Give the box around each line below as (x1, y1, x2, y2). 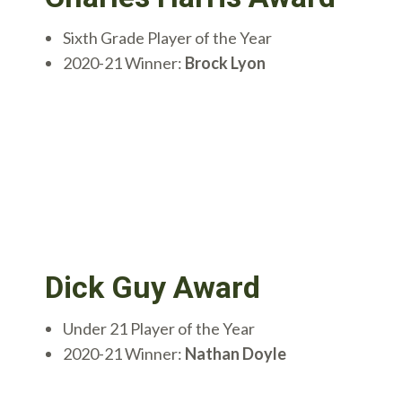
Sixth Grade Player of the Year (63, 28, 272, 48)
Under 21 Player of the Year (63, 318, 255, 338)
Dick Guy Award (45, 268, 260, 305)
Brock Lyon (185, 53, 266, 74)
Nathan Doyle (185, 343, 286, 363)
